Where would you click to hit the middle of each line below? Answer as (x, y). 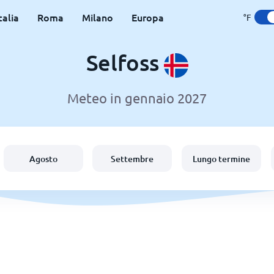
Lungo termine (222, 158)
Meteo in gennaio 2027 (137, 98)
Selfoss (125, 62)
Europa (147, 17)
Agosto (43, 158)
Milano (97, 17)
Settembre (132, 158)
